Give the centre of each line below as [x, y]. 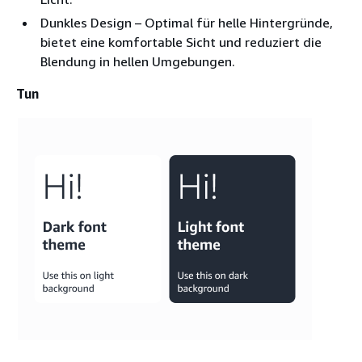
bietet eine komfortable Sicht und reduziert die [181, 42]
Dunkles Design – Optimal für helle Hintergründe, [187, 23]
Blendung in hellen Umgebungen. [138, 62]
